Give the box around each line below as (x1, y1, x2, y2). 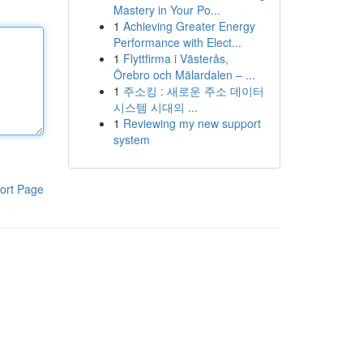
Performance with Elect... (113, 34, 241, 50)
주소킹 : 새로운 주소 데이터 (122, 83, 264, 99)
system (113, 131, 150, 147)
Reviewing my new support (122, 115, 261, 131)
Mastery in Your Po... (113, 2, 220, 18)
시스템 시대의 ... (113, 99, 198, 115)
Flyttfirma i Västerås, (122, 50, 228, 66)
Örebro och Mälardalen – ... (113, 66, 255, 83)
